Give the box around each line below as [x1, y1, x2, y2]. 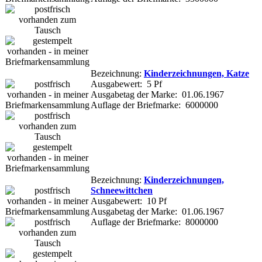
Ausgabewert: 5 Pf [91, 78, 162, 89]
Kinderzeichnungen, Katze [144, 68, 249, 78]
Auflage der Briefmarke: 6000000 [91, 99, 218, 110]
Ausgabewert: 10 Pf [91, 195, 167, 206]
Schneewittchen [91, 185, 153, 195]
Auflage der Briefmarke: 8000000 [91, 216, 218, 227]
